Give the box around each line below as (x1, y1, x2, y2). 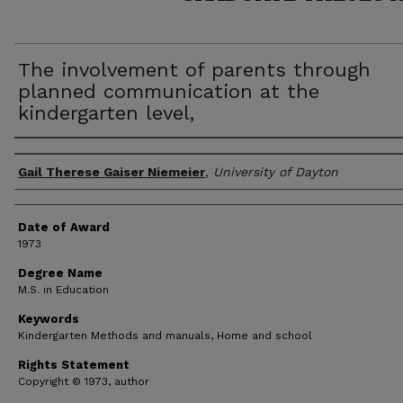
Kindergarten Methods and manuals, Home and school (18, 329, 312, 342)
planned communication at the (18, 80, 319, 103)
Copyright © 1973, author (18, 375, 149, 388)
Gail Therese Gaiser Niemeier (18, 165, 205, 179)
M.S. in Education (18, 283, 109, 296)
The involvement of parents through (18, 58, 371, 81)
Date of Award (18, 220, 110, 234)
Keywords (18, 312, 79, 326)
